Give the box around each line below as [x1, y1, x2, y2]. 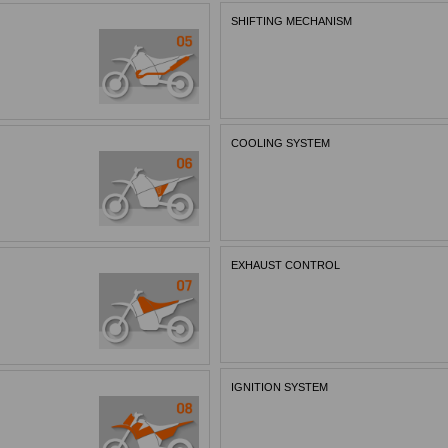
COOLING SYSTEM [231, 136, 331, 149]
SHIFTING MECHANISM [231, 14, 353, 27]
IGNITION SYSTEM [231, 380, 329, 393]
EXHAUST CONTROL [231, 258, 341, 271]
